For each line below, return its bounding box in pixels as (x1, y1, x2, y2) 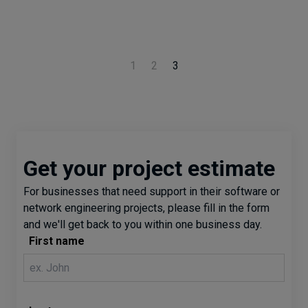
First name (29, 234, 85, 247)
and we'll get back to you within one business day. (23, 218, 262, 231)
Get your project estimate (23, 155, 275, 181)
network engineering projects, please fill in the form (23, 201, 269, 214)
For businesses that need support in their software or (23, 185, 280, 198)
